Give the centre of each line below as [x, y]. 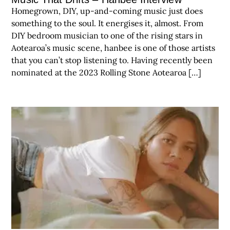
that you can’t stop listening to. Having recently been [112, 60]
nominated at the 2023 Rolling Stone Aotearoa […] [107, 73]
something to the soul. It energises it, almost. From [108, 23]
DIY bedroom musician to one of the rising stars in [107, 36]
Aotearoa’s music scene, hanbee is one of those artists [113, 48]
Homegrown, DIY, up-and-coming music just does [107, 11]
